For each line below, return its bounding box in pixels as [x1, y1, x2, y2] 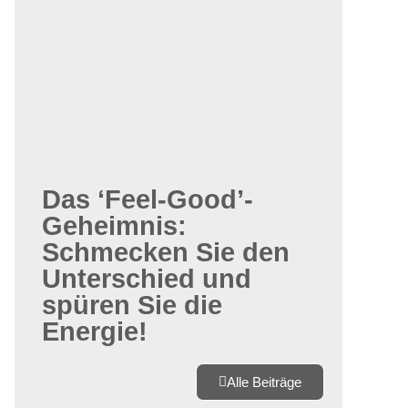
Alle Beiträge [227, 374, 301, 390]
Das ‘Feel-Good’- [42, 185, 253, 214]
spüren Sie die [42, 291, 222, 320]
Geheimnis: [42, 211, 187, 240]
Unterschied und [42, 264, 251, 293]
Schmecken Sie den [42, 238, 290, 267]
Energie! [42, 317, 148, 346]
